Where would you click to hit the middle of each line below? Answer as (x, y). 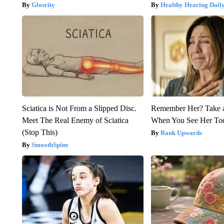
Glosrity (43, 5)
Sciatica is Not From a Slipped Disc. (79, 108)
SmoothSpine (50, 145)
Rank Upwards (181, 133)
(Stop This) (39, 132)
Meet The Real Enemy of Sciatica (75, 120)
